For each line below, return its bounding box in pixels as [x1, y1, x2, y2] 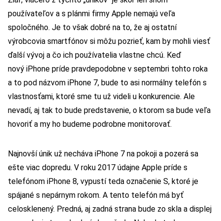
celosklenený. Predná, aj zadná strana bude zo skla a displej [8, 204, 212, 214]
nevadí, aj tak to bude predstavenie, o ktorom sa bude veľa [8, 105, 211, 115]
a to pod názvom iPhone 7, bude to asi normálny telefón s [8, 77, 207, 87]
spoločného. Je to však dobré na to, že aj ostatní [8, 22, 177, 32]
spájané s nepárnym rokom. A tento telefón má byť [8, 190, 184, 200]
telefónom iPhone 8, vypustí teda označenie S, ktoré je [8, 176, 198, 186]
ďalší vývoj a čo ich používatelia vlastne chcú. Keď [8, 50, 181, 60]
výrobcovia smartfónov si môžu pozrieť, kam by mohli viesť [8, 36, 210, 46]
